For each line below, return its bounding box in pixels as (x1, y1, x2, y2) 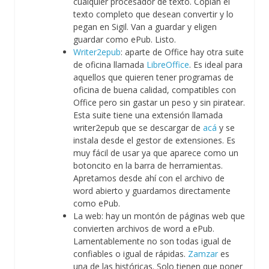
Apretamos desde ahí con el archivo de (73, 172, 225, 184)
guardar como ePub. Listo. (73, 33, 176, 45)
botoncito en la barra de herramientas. (73, 159, 223, 171)
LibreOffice (147, 58, 189, 70)
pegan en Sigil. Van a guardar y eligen (73, 20, 217, 32)
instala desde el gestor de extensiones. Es (73, 134, 235, 146)
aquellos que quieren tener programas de (73, 71, 234, 83)
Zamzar (188, 247, 218, 259)
